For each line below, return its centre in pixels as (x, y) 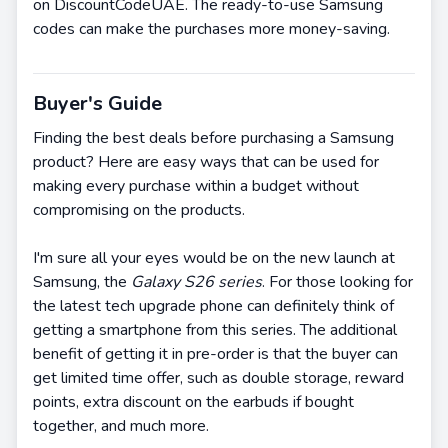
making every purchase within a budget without (196, 186)
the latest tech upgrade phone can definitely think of (213, 306)
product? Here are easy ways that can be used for (206, 162)
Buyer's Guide (97, 103)
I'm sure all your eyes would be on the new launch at (214, 258)
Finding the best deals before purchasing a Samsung (213, 138)
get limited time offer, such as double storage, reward (218, 378)
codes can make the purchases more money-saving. (211, 29)
